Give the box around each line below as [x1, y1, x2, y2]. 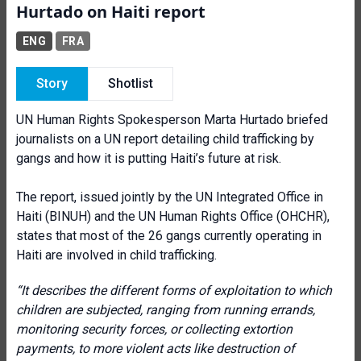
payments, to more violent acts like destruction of [16, 341, 295, 356]
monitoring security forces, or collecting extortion [16, 322, 293, 337]
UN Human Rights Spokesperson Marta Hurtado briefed [16, 112, 328, 127]
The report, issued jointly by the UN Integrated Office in [16, 189, 323, 205]
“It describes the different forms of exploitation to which [16, 283, 332, 298]
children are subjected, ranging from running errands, [16, 302, 315, 317]
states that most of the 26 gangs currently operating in [16, 228, 322, 243]
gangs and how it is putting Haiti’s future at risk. [16, 151, 281, 166]
